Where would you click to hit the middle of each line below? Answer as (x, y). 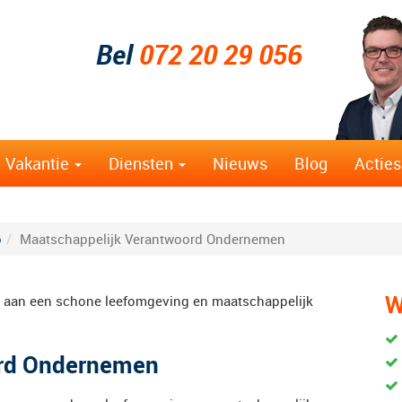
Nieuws (240, 163)
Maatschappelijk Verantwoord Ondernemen (153, 239)
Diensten (143, 163)
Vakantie (39, 163)
